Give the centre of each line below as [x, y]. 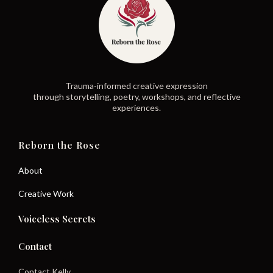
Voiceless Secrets [57, 219]
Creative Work [46, 193]
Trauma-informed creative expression [136, 86]
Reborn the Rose [59, 145]
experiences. [136, 108]
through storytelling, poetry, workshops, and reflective [136, 97]
